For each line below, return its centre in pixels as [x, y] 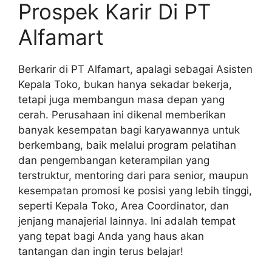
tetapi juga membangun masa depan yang [121, 99]
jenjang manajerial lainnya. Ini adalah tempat [127, 221]
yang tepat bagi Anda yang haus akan [111, 236]
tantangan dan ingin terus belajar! [101, 251]
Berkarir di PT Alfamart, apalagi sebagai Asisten [135, 69]
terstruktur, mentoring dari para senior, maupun [133, 175]
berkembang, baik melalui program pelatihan [127, 145]
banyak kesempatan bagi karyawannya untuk [129, 130]
